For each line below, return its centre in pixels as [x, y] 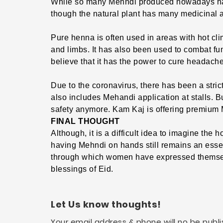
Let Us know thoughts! [106, 205]
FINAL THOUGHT [85, 121]
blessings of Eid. [82, 169]
